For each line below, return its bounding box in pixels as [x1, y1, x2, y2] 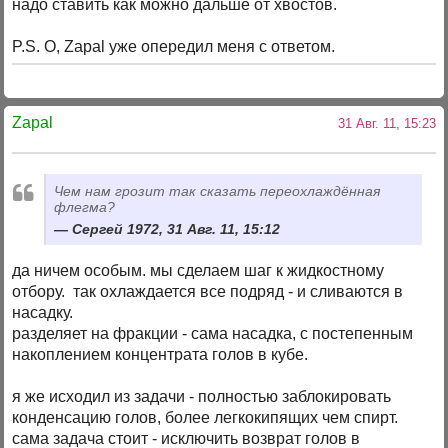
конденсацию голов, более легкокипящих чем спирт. [12, 408, 399, 426]
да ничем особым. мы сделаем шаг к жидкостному [12, 261, 385, 279]
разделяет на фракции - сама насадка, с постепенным [12, 324, 414, 342]
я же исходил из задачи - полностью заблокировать [12, 387, 392, 405]
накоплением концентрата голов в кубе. [12, 345, 309, 363]
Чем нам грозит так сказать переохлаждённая [54, 183, 381, 200]
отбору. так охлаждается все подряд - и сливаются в [12, 282, 404, 300]
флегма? [54, 199, 116, 216]
